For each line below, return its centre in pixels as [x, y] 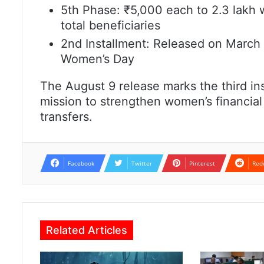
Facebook [81, 164]
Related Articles [87, 230]
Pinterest [202, 164]
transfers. [66, 117]
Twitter [142, 164]
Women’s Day [98, 59]
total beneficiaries [110, 26]
